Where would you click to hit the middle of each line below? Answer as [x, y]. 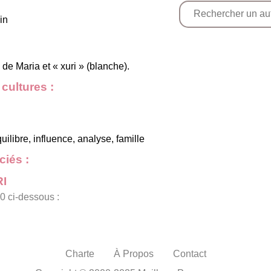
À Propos [133, 253]
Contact [189, 253]
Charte [80, 253]
